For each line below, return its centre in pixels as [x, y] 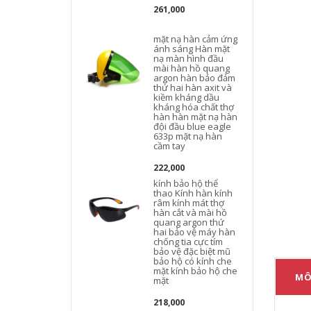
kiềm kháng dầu [187, 97]
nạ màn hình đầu [189, 58]
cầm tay [170, 146]
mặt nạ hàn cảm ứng [196, 39]
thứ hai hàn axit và [193, 87]
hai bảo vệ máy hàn [195, 232]
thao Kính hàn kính [193, 193]
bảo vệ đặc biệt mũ [192, 251]
